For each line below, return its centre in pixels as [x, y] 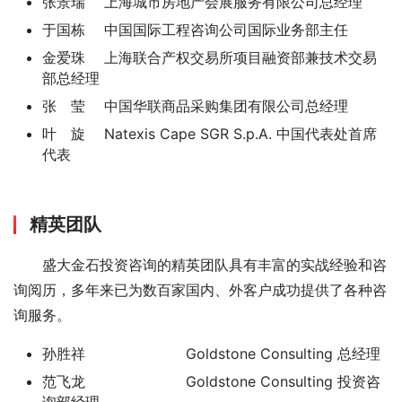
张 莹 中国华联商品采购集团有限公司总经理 [195, 106]
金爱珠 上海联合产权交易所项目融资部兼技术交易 [210, 57]
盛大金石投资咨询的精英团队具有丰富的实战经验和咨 [200, 265]
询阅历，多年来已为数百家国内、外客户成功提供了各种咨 [200, 290]
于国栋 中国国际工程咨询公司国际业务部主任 [195, 30]
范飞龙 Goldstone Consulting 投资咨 [211, 381]
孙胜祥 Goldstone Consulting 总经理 [211, 354]
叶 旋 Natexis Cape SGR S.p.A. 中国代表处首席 [210, 134]
